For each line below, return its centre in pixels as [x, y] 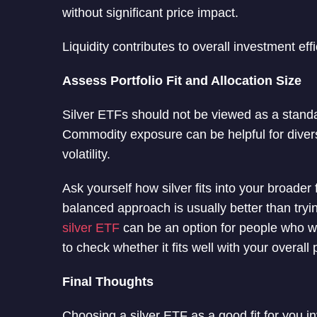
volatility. [86, 154]
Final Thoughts [108, 281]
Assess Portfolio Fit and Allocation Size [182, 80]
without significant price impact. [150, 12]
